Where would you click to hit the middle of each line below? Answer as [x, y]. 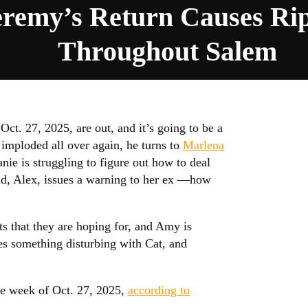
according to [159, 290]
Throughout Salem [168, 51]
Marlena [203, 145]
